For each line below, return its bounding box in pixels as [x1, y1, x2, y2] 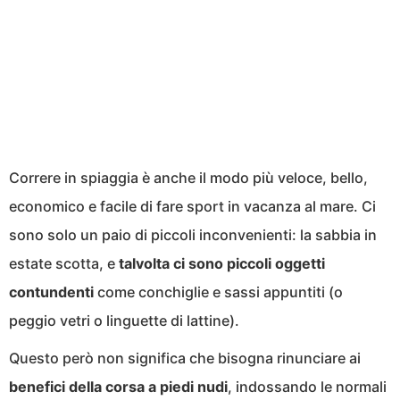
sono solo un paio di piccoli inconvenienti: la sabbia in [9, 226, 377, 245]
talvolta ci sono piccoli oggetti [119, 254, 325, 273]
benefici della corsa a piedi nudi [9, 378, 228, 396]
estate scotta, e [9, 254, 119, 273]
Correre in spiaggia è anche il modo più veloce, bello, [9, 169, 368, 187]
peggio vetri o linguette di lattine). [9, 312, 239, 330]
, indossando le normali [228, 378, 387, 396]
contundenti [9, 283, 94, 302]
